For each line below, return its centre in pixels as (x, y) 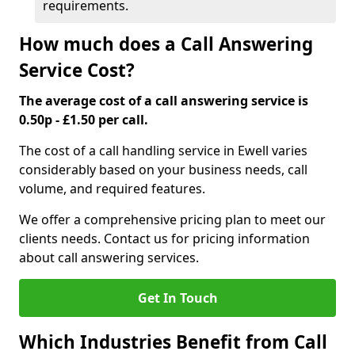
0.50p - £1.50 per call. (84, 120)
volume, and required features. (112, 189)
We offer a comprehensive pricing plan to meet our (172, 219)
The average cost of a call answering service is (164, 101)
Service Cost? (77, 70)
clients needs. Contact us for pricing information (164, 239)
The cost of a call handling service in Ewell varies (163, 151)
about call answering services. (109, 258)
